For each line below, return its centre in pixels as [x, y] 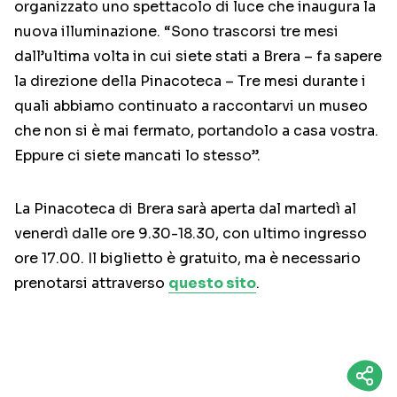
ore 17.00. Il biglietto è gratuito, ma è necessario [187, 259]
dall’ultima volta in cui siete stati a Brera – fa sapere [198, 57]
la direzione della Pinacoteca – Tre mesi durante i [190, 82]
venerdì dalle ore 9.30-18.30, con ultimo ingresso [191, 234]
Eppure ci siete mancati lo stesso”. [137, 156]
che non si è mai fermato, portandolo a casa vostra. [196, 131]
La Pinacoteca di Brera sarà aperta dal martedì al [185, 209]
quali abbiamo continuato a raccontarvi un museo [191, 106]
